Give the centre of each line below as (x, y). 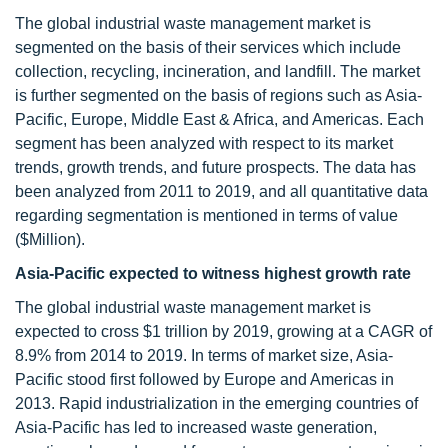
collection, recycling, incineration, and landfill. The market (217, 71)
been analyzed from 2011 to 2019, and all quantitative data (221, 191)
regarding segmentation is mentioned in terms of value (206, 215)
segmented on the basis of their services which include (208, 47)
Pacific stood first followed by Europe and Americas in (204, 379)
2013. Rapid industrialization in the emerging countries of (216, 403)
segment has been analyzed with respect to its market (204, 143)
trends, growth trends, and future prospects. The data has (215, 167)
